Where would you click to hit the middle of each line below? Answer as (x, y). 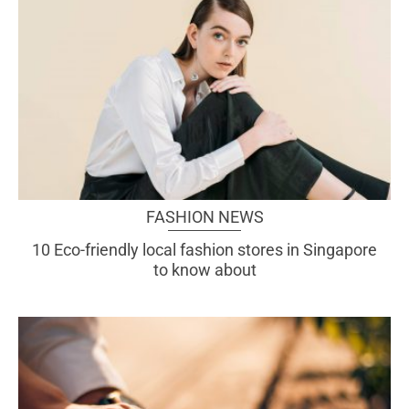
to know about (204, 269)
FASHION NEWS (204, 216)
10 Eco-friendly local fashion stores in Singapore (204, 249)
